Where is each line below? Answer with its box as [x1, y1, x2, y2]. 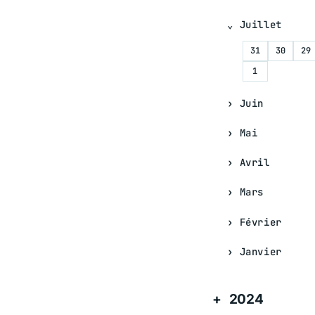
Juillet [239, 18, 282, 31]
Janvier [239, 245, 282, 258]
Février [239, 215, 282, 229]
